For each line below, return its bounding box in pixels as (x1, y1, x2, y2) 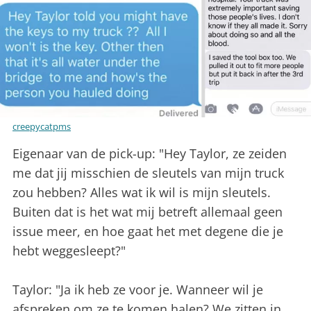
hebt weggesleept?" (12, 242, 126, 260)
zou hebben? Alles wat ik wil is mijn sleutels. (12, 184, 271, 201)
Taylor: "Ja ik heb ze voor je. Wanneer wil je (12, 281, 263, 299)
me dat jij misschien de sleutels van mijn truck (12, 165, 284, 182)
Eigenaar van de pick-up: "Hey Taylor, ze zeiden (12, 145, 287, 162)
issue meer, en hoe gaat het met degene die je (12, 223, 283, 240)
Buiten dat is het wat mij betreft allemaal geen (12, 203, 283, 221)
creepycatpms (12, 120, 71, 133)
